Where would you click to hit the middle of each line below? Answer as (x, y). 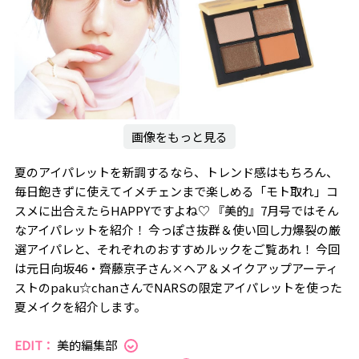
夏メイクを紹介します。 (80, 307)
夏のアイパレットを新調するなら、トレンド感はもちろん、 (176, 172)
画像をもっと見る (179, 137)
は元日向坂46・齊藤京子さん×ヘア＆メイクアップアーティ (176, 268)
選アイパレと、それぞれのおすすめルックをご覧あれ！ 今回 (177, 249)
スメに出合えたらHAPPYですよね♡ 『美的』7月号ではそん (176, 211)
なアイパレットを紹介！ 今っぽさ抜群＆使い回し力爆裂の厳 (177, 230)
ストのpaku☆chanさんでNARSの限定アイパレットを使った (178, 288)
